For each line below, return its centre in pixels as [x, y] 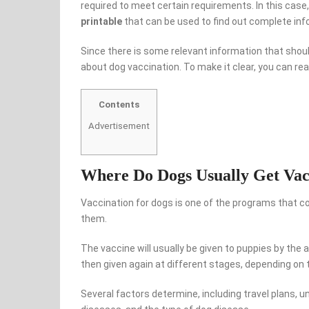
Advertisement [119, 126]
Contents [119, 104]
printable [101, 21]
